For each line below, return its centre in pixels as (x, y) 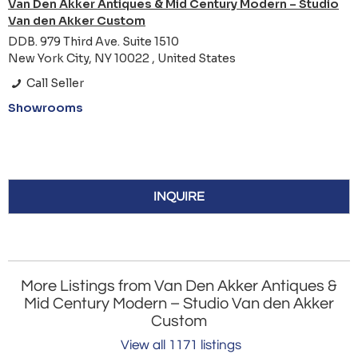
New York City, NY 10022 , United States (122, 59)
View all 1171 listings (181, 346)
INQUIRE (179, 197)
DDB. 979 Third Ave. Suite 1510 (93, 42)
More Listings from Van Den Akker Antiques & (179, 286)
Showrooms (46, 108)
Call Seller (54, 84)
